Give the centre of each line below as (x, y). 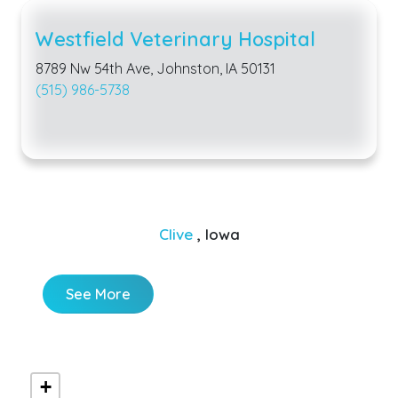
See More (98, 294)
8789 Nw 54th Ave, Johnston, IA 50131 (155, 68)
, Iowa (218, 234)
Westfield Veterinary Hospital (175, 38)
